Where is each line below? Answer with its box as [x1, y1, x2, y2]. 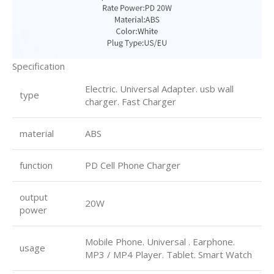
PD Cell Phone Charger [85, 158, 180, 171]
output [20, 190, 48, 203]
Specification [12, 59, 65, 72]
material [20, 127, 54, 139]
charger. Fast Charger [85, 95, 176, 108]
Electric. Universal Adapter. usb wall [85, 82, 234, 95]
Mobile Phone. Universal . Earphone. [85, 235, 235, 248]
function [20, 158, 53, 171]
